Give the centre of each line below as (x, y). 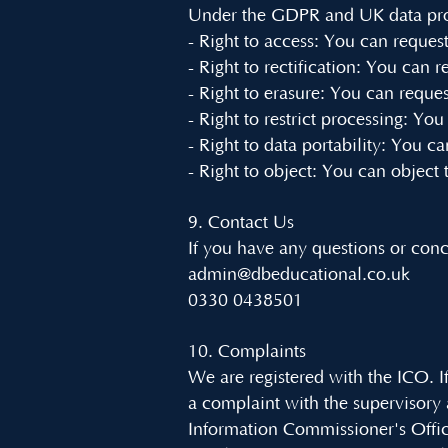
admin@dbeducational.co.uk (299, 275)
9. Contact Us (241, 223)
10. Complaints (247, 352)
